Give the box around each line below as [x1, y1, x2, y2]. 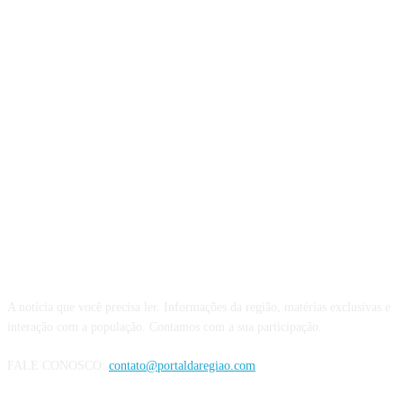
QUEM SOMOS [145, 251, 258, 270]
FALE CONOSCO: [7, 358, 109, 372]
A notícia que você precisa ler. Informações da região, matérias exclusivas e [7, 300, 390, 314]
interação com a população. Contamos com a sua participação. [7, 319, 322, 334]
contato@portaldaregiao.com [109, 358, 255, 372]
